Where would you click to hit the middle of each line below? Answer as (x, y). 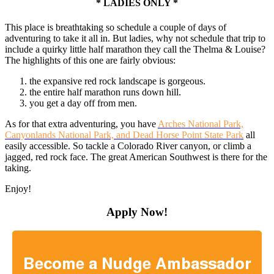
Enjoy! (18, 188)
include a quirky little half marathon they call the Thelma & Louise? (135, 49)
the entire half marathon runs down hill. (105, 92)
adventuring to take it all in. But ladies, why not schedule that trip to (135, 38)
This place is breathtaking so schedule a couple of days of (116, 27)
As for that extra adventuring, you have (81, 124)
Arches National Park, (201, 124)
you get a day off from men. (83, 103)
